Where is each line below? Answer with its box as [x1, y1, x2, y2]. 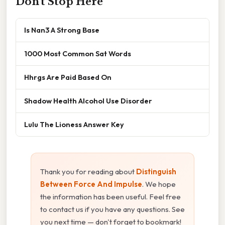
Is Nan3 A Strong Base [24, 25, 99, 35]
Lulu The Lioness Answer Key [24, 119, 124, 129]
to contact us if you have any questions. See [40, 204, 185, 214]
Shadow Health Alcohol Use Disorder [24, 95, 152, 105]
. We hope [142, 179, 176, 189]
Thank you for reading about [40, 166, 136, 176]
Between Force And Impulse [40, 179, 142, 189]
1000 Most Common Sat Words [24, 48, 131, 58]
